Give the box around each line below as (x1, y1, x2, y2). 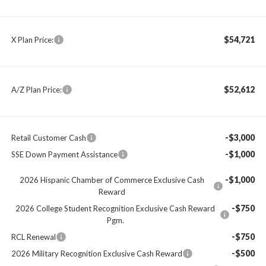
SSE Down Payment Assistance (11, 149, 118, 159)
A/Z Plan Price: (11, 84, 62, 94)
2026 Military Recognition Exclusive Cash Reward (11, 248, 182, 258)
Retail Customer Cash (11, 132, 86, 142)
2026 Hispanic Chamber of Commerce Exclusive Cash (20, 175, 205, 185)
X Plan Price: (11, 34, 53, 45)
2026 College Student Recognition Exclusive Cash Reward (15, 203, 216, 213)
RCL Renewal (11, 232, 56, 242)
